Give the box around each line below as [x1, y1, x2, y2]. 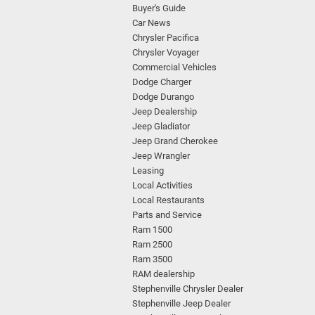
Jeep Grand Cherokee [132, 136, 218, 146]
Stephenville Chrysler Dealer [132, 283, 243, 294]
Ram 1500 [132, 224, 172, 235]
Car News [132, 18, 171, 28]
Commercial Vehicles [132, 62, 217, 72]
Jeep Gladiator [132, 121, 190, 131]
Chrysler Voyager [132, 47, 199, 58]
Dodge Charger [132, 77, 191, 87]
